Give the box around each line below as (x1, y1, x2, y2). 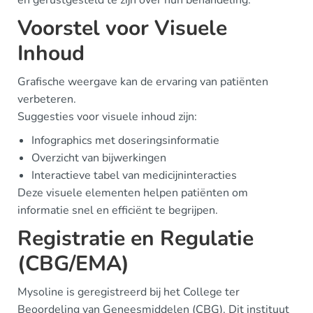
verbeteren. (17, 91, 76, 107)
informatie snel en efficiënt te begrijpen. (17, 202, 218, 218)
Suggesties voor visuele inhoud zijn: (17, 108, 197, 124)
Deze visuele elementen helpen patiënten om (17, 184, 248, 201)
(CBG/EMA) (17, 249, 129, 278)
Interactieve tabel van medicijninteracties (31, 167, 237, 183)
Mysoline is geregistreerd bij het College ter (17, 284, 240, 300)
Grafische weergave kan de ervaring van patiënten (17, 73, 268, 89)
